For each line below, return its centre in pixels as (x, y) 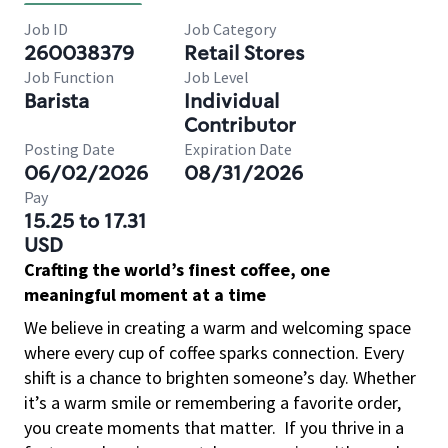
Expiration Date (238, 149)
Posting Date (69, 149)
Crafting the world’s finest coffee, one (177, 269)
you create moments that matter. (150, 427)
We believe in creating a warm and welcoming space (217, 327)
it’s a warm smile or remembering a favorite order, (212, 402)
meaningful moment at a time (145, 294)
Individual (231, 101)
